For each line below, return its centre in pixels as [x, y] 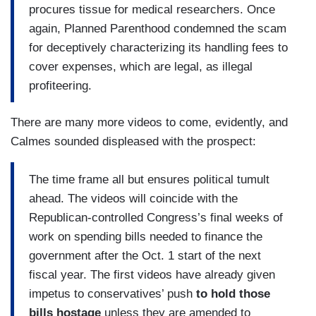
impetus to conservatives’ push [113, 293]
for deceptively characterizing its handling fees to [158, 47]
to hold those [233, 293]
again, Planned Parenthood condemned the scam [158, 28]
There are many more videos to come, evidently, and [149, 123]
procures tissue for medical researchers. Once [152, 9]
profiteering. [60, 85]
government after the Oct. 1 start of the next [145, 255]
